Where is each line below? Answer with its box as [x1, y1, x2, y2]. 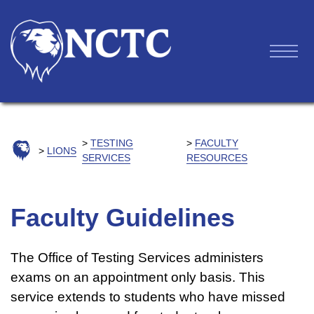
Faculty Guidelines [11, 203, 235, 232]
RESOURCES [186, 152, 247, 163]
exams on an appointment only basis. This [11, 270, 265, 285]
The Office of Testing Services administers [11, 250, 264, 265]
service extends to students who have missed [11, 289, 285, 304]
